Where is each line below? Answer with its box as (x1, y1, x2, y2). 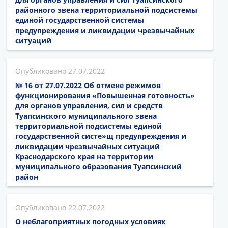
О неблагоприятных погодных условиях (15, 216, 165, 226)
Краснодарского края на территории (15, 151, 153, 161)
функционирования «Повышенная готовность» (15, 90, 195, 100)
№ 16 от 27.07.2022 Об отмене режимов (15, 80, 161, 90)
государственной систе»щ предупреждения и (15, 131, 186, 141)
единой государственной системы (15, 15, 144, 25)
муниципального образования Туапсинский (15, 161, 182, 172)
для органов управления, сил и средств (15, 100, 163, 110)
